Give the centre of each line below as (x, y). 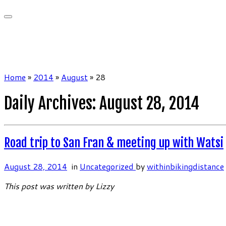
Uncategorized (108, 166)
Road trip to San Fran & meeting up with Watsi (114, 143)
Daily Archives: (52, 104)
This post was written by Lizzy (59, 186)
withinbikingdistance (185, 166)
